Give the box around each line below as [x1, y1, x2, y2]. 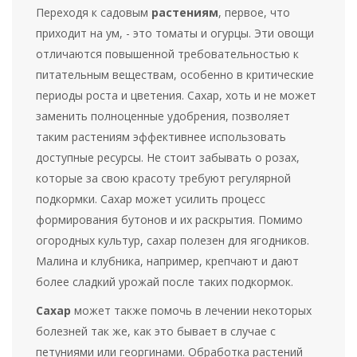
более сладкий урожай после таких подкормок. [36, 274, 294, 290]
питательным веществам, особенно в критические [36, 67, 315, 83]
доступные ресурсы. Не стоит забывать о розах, [36, 150, 300, 166]
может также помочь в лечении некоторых [71, 303, 312, 319]
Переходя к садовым [36, 5, 152, 21]
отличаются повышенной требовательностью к [36, 46, 300, 62]
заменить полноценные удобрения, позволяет [36, 108, 291, 124]
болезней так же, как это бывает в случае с [36, 324, 277, 339]
